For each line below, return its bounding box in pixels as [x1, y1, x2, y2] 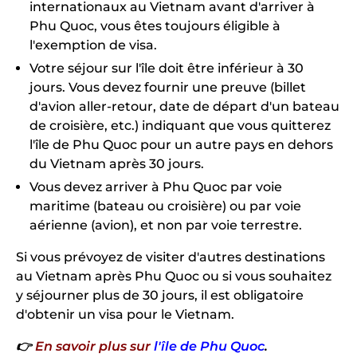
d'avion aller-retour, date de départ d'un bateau [29, 98, 339, 114]
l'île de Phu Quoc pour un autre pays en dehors [29, 136, 333, 152]
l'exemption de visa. [29, 37, 157, 53]
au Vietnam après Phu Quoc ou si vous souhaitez [16, 268, 331, 284]
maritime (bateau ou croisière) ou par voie [29, 198, 301, 214]
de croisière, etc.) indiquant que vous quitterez [29, 117, 331, 133]
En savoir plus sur [35, 338, 151, 354]
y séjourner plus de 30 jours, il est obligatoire [16, 287, 304, 303]
